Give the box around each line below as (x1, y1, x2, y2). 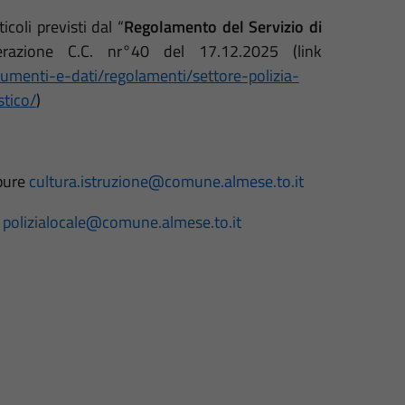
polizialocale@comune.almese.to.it (2, 209, 241, 234)
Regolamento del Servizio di (124, 14, 322, 39)
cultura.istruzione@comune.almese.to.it (28, 168, 304, 193)
